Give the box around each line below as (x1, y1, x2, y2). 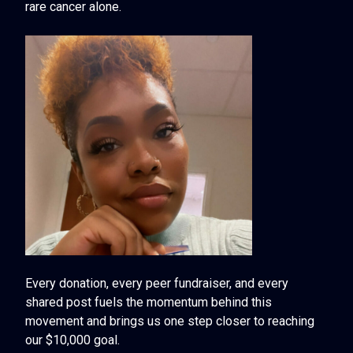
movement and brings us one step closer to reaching (25, 313, 314, 329)
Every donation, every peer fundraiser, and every (25, 275, 288, 291)
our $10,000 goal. (25, 332, 120, 347)
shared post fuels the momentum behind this (25, 294, 272, 310)
